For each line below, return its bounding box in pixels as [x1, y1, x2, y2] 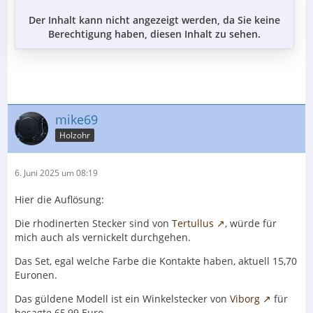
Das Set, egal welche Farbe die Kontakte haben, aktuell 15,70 [15, 254, 297, 268]
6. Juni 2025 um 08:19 [15, 166, 98, 179]
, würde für [225, 216, 277, 230]
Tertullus [172, 216, 214, 230]
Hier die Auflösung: [15, 192, 104, 206]
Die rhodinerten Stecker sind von [15, 216, 172, 230]
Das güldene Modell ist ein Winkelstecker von [15, 291, 230, 305]
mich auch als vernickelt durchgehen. [15, 230, 191, 244]
